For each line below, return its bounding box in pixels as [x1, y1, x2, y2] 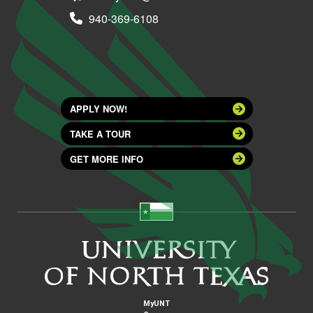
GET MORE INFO [69, 152, 143, 166]
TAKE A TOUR [69, 126, 131, 140]
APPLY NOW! [69, 102, 127, 116]
